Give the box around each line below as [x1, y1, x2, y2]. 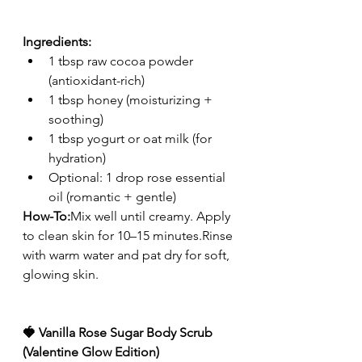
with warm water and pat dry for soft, [23, 247, 233, 263]
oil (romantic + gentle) [48, 189, 176, 205]
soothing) [48, 112, 103, 128]
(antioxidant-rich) [48, 73, 145, 89]
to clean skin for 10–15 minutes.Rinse [23, 228, 236, 244]
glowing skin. [23, 267, 99, 283]
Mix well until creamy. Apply [70, 208, 234, 225]
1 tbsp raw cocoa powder [48, 53, 196, 69]
